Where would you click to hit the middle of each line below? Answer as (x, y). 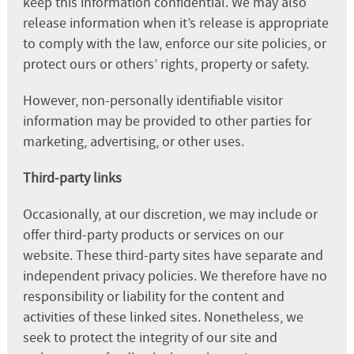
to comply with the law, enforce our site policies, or (174, 43)
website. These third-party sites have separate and (173, 255)
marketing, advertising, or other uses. (133, 141)
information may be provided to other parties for (167, 121)
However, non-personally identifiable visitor (153, 100)
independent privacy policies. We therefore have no (175, 276)
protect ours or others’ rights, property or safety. (166, 64)
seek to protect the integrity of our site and (150, 337)
